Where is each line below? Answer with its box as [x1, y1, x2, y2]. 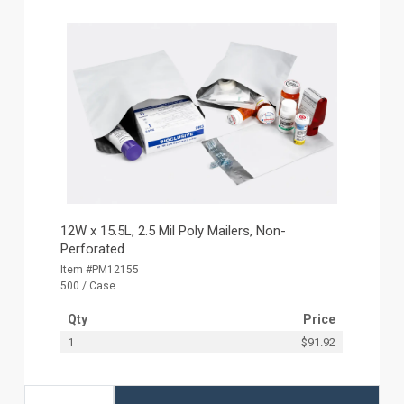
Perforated [60, 240, 125, 257]
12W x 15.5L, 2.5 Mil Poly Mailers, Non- [60, 222, 287, 239]
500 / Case [60, 279, 116, 292]
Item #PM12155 [60, 262, 140, 276]
